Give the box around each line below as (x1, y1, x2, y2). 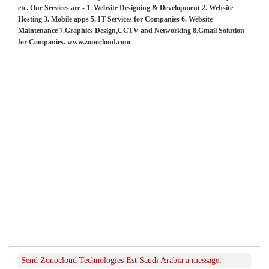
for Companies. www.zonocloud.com (18, 37, 130, 46)
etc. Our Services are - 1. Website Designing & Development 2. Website (18, 3, 233, 12)
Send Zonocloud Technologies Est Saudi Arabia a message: (21, 255, 222, 265)
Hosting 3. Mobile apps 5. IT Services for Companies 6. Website (18, 14, 213, 23)
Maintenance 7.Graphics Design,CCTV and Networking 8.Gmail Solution (18, 26, 244, 35)
